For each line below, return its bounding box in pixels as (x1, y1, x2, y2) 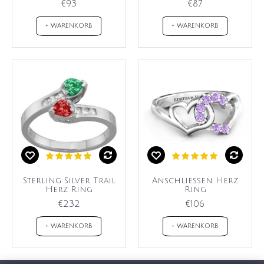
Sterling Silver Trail (22, 176, 115, 186)
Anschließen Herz (152, 176, 238, 186)
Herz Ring (45, 185, 93, 194)
